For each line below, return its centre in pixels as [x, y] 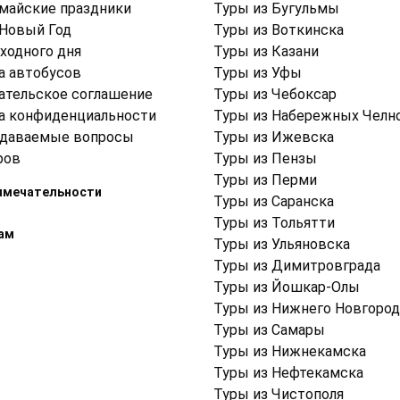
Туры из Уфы [258, 73]
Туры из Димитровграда [297, 266]
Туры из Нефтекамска [288, 373]
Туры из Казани [266, 52]
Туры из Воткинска [279, 30]
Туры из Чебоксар [275, 95]
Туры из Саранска [274, 202]
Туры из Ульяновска [282, 245]
